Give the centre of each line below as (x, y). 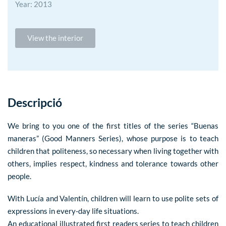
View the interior (55, 38)
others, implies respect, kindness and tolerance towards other (113, 164)
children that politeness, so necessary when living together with (113, 151)
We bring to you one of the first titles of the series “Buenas (113, 126)
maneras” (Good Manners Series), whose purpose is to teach (113, 138)
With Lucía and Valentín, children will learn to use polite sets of (113, 198)
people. (19, 176)
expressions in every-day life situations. (73, 211)
